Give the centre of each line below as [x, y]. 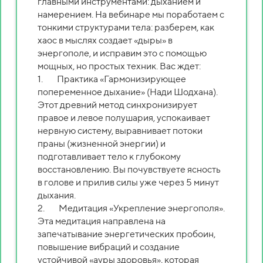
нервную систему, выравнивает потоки [120, 130]
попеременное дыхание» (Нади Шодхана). [128, 92]
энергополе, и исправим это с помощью [122, 53]
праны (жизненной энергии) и [102, 143]
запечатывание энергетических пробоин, [127, 234]
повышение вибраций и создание [109, 247]
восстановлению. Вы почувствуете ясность [129, 169]
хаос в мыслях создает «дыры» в [105, 40]
